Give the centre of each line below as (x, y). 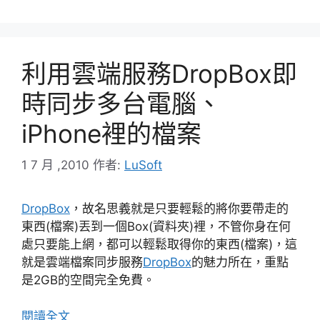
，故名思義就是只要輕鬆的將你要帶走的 (179, 209)
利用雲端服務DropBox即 (159, 73)
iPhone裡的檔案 (111, 133)
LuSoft (143, 165)
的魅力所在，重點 (240, 262)
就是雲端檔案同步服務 (82, 262)
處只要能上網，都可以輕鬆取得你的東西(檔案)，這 (159, 245)
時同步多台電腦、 (121, 103)
